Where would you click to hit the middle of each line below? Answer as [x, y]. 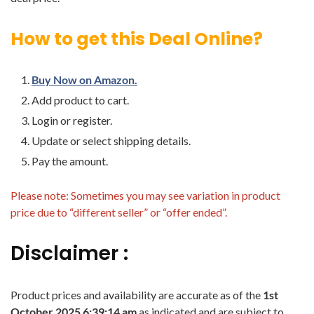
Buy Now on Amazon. [84, 80]
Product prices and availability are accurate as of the [137, 295]
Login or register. [72, 120]
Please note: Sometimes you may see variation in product [145, 195]
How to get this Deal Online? [137, 39]
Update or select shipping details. [111, 141]
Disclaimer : [69, 253]
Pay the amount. [70, 161]
